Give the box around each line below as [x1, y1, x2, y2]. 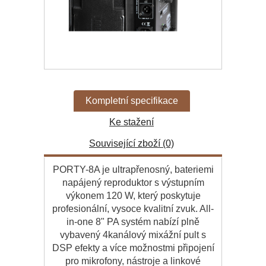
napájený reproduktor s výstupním [62, 178, 204, 188]
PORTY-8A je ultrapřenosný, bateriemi [52, 164, 214, 175]
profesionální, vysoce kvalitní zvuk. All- [52, 204, 214, 214]
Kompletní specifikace [85, 96, 178, 106]
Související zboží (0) [89, 138, 174, 149]
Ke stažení [109, 117, 154, 128]
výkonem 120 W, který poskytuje [65, 191, 201, 201]
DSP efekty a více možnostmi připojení [52, 243, 214, 254]
